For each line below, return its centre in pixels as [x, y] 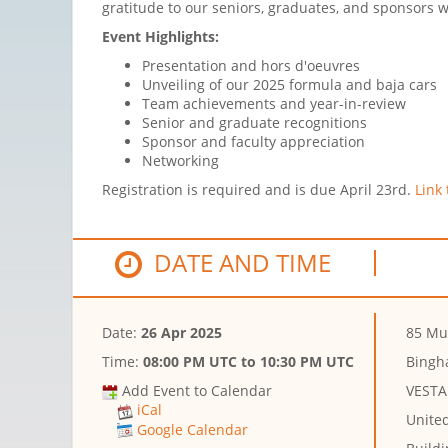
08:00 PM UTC [190, 362]
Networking [182, 161]
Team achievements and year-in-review [274, 104]
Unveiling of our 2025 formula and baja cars [289, 85]
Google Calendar [192, 429]
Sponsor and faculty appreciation [253, 142]
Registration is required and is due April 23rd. [258, 190]
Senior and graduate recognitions [254, 123]
